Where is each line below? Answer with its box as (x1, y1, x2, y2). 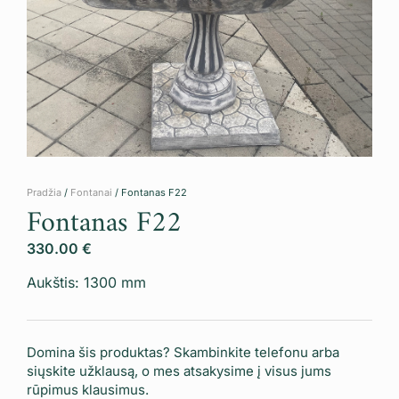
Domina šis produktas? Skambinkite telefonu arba (27, 343, 339, 361)
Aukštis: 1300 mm (27, 273, 146, 292)
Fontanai (70, 185, 112, 199)
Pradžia (27, 185, 61, 199)
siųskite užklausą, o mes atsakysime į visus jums (27, 362, 331, 379)
